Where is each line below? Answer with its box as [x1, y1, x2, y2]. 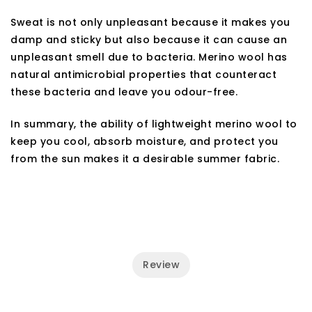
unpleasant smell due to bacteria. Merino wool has [10, 49, 288, 64]
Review [143, 257, 180, 272]
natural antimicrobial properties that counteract [10, 67, 276, 81]
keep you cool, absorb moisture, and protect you [10, 134, 279, 148]
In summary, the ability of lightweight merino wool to [10, 116, 297, 131]
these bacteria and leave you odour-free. [10, 84, 237, 99]
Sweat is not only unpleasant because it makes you [10, 15, 290, 29]
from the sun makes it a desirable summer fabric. [10, 151, 279, 166]
